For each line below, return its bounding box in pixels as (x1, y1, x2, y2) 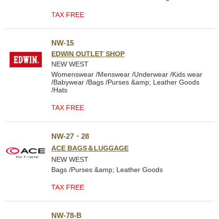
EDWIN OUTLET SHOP (51, 50, 125, 58)
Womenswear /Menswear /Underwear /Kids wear (51, 70, 202, 78)
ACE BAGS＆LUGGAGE (51, 144, 129, 152)
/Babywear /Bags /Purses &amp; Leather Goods (51, 78, 199, 86)
